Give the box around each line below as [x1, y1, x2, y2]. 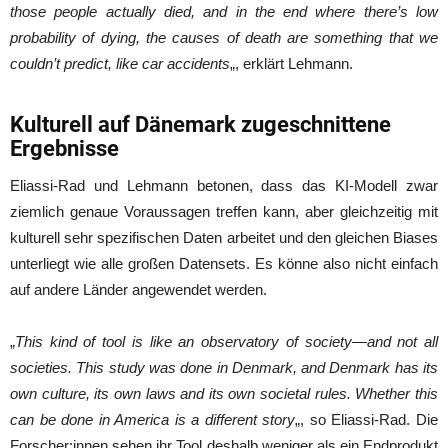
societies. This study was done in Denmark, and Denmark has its [10, 359, 438, 377]
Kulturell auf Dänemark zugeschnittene [10, 112, 391, 138]
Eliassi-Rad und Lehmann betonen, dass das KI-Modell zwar [10, 177, 438, 195]
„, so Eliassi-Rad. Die [295, 411, 439, 429]
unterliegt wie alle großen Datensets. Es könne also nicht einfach [10, 255, 438, 273]
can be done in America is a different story [10, 411, 296, 429]
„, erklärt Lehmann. [230, 55, 353, 73]
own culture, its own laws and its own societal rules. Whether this [10, 385, 438, 403]
